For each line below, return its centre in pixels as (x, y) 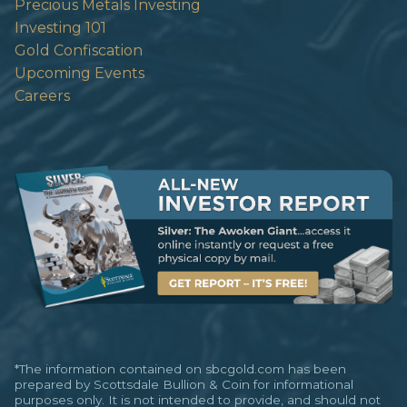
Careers (42, 95)
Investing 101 (60, 27)
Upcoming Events (79, 73)
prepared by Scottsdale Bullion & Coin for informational (184, 384)
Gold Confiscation (79, 50)
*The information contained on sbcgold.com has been (180, 368)
